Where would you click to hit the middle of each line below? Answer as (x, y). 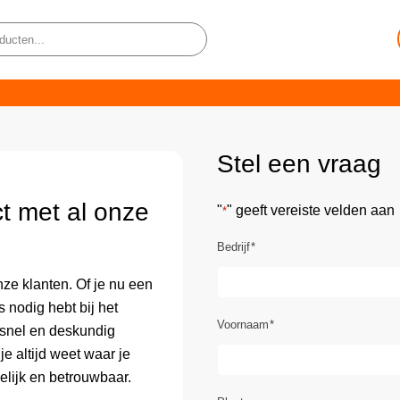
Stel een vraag (299, 164)
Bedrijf (233, 247)
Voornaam (242, 325)
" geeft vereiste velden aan (310, 210)
